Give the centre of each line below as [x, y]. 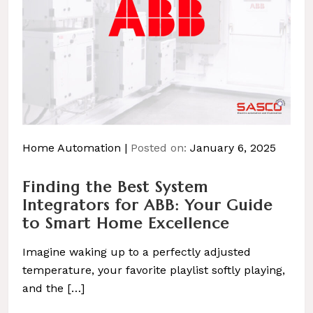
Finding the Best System [115, 187]
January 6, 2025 [233, 147]
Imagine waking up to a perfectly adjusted [137, 252]
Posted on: [160, 147]
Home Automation [72, 147]
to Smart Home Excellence [126, 223]
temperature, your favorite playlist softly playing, [154, 270]
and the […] [53, 288]
